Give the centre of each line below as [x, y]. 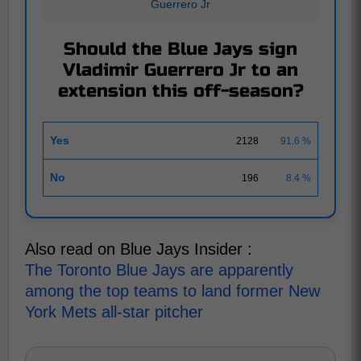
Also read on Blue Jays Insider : [139, 249]
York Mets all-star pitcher [114, 312]
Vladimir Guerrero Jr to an [180, 70]
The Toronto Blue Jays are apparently [159, 270]
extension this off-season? [180, 91]
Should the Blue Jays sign [180, 49]
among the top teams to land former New [172, 291]
